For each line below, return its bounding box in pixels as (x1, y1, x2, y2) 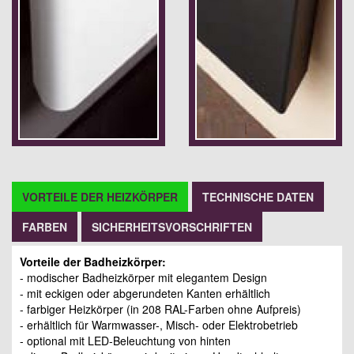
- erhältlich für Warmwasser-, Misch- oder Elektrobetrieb (20, 317, 298, 333)
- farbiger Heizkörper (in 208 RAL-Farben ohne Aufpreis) (20, 301, 301, 318)
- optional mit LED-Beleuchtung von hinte (20, 333, 224, 349)
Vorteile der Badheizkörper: (20, 254, 166, 270)
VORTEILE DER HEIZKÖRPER (22, 189, 178, 205)
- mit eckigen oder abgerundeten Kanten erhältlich (20, 285, 270, 302)
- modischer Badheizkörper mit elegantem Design (20, 269, 267, 286)
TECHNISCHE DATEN (202, 189, 314, 205)
